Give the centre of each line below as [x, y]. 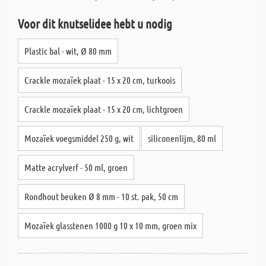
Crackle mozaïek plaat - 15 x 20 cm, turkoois [100, 80]
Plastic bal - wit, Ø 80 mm [68, 51]
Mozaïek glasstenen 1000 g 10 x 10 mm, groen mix [110, 225]
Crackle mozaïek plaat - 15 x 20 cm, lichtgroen [104, 109]
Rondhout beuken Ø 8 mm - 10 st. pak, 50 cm [101, 196]
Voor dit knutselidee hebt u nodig [95, 23]
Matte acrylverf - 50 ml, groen [76, 167]
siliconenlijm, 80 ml [182, 138]
